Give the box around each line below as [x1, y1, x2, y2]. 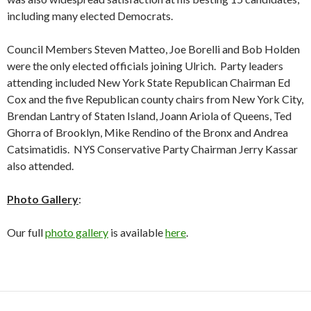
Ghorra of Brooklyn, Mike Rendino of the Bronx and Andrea [7, 125, 288, 139]
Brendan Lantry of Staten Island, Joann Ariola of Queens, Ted [7, 108, 292, 122]
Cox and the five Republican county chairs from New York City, [7, 92, 303, 106]
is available [108, 225, 165, 239]
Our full [7, 225, 45, 239]
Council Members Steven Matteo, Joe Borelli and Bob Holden [7, 42, 300, 56]
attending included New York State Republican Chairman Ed [7, 75, 290, 89]
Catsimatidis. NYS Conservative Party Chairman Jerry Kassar [7, 142, 298, 155]
